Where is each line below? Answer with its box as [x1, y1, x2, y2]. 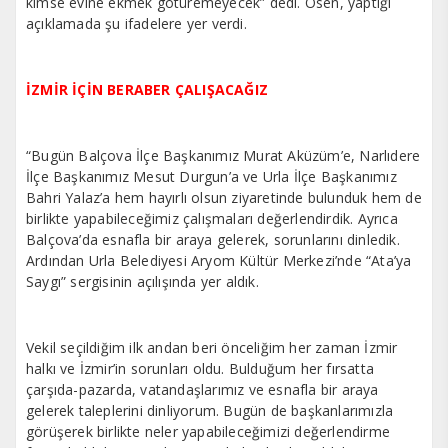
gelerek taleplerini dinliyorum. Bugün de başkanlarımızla [26, 401, 394, 421]
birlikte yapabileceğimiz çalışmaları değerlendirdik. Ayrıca [26, 209, 398, 229]
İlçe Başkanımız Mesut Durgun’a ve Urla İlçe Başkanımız [26, 167, 397, 187]
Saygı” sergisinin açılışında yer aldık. [26, 272, 259, 292]
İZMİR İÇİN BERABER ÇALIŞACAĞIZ [26, 80, 268, 100]
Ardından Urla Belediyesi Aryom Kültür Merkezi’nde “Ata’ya [26, 251, 412, 271]
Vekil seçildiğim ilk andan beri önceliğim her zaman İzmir [26, 338, 398, 358]
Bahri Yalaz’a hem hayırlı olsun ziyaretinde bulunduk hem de [26, 188, 422, 208]
